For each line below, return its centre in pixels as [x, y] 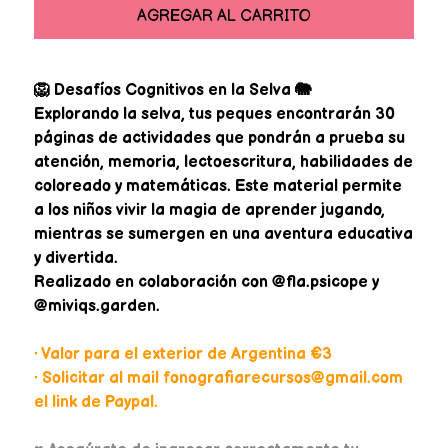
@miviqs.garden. [96, 306]
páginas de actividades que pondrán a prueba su [219, 138]
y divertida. [75, 258]
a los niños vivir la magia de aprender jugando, [209, 210]
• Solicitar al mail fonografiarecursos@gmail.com [218, 378]
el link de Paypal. [95, 402]
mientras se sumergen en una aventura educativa [223, 234]
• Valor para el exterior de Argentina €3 [182, 354]
